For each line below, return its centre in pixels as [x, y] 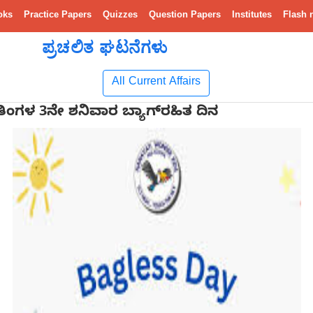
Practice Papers [58, 16]
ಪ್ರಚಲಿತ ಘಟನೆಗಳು [104, 47]
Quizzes [120, 16]
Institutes [252, 16]
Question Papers [185, 16]
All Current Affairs [156, 83]
